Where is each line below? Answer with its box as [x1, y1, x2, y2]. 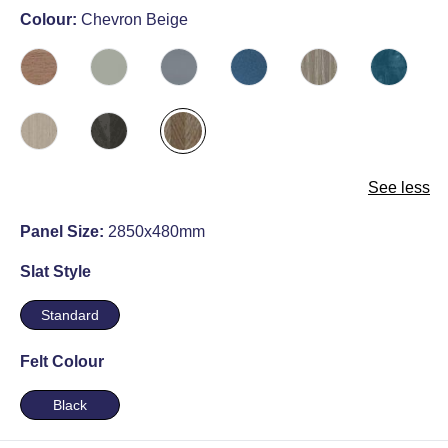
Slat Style [20, 263, 91, 280]
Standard [41, 307, 99, 323]
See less [368, 179, 430, 196]
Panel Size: [20, 223, 108, 240]
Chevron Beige [81, 11, 188, 28]
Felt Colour [20, 353, 104, 370]
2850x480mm [108, 223, 205, 240]
